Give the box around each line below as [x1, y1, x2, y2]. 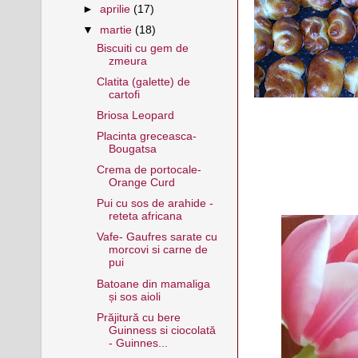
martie [100, 23, 136, 36]
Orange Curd [108, 177, 175, 189]
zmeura [108, 54, 147, 67]
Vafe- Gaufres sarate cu [96, 231, 217, 244]
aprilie [100, 2, 134, 15]
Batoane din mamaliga [96, 277, 210, 290]
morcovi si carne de [108, 244, 208, 257]
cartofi [108, 88, 140, 101]
